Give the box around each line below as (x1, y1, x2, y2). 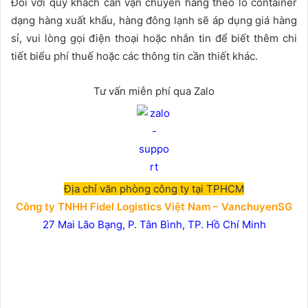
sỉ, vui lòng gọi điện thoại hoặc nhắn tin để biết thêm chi (11, 31, 297, 45)
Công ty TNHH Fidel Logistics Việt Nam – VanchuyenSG (16, 199, 292, 213)
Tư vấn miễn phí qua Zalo (93, 84, 214, 98)
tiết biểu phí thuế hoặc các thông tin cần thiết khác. (11, 49, 258, 63)
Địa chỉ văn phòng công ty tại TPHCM (64, 181, 244, 195)
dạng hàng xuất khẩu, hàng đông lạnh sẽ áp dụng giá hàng (11, 13, 297, 27)
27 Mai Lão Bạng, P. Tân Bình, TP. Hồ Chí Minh (42, 217, 266, 231)
